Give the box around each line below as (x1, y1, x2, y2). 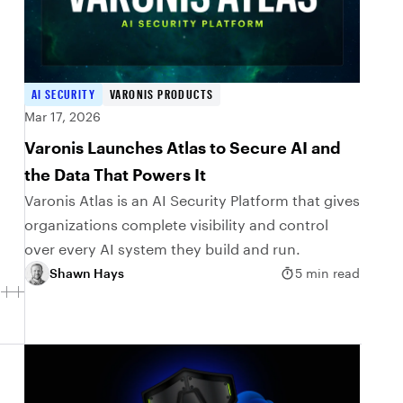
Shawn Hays (49, 265, 124, 282)
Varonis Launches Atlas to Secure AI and (23, 137, 341, 157)
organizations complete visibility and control (23, 215, 328, 233)
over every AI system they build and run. (23, 239, 300, 257)
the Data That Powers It (23, 164, 206, 184)
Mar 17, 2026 (23, 108, 101, 124)
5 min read (294, 265, 360, 282)
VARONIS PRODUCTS (110, 85, 214, 102)
